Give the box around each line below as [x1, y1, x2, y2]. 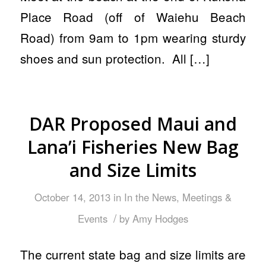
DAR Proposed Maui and [28, 111, 237, 136]
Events [77, 211, 107, 226]
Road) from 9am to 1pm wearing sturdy [20, 28, 246, 46]
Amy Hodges [132, 211, 188, 226]
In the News [123, 189, 176, 204]
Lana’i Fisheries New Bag [27, 134, 239, 159]
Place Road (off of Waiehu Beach [20, 7, 246, 26]
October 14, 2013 [34, 189, 110, 204]
